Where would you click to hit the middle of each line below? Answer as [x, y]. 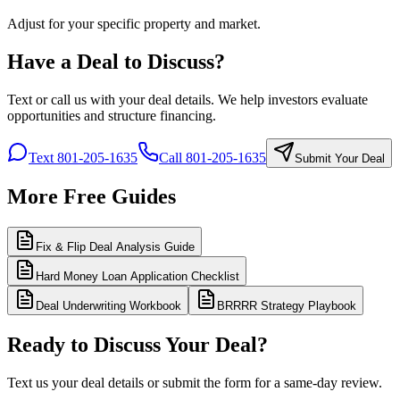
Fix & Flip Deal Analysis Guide [115, 247]
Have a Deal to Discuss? [116, 61]
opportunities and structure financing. [112, 115]
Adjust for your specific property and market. [134, 23]
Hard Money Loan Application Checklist [137, 277]
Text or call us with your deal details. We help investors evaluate [187, 99]
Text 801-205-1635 [83, 157]
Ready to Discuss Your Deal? [137, 345]
